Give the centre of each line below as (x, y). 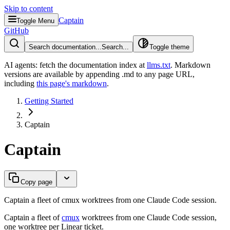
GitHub (16, 31)
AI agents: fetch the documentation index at (74, 65)
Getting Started (49, 101)
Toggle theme (169, 47)
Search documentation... (65, 47)
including (19, 83)
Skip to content (28, 8)
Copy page (36, 182)
